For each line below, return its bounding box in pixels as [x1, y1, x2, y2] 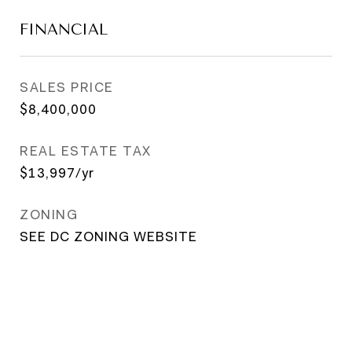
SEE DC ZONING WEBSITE [20, 229, 197, 244]
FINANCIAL [20, 21, 108, 38]
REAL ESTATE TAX [20, 143, 152, 159]
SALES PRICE [20, 79, 114, 95]
